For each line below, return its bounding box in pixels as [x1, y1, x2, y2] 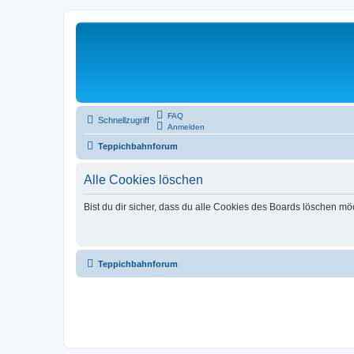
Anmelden [168, 122, 205, 131]
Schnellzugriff [98, 115, 149, 125]
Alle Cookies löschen [84, 173, 203, 186]
